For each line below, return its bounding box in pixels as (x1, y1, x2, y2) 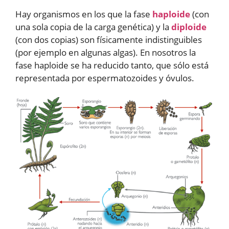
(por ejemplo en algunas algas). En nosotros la (15, 46, 196, 58)
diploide (171, 20, 207, 33)
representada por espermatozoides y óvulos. (15, 72, 194, 84)
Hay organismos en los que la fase (15, 8, 152, 20)
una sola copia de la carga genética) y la (15, 20, 171, 33)
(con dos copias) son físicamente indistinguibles (15, 33, 202, 45)
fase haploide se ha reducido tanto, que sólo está (15, 59, 209, 71)
